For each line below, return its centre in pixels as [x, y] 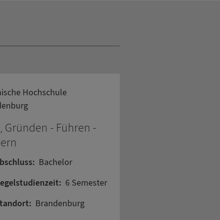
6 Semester [86, 183]
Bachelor [55, 163]
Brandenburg [60, 204]
